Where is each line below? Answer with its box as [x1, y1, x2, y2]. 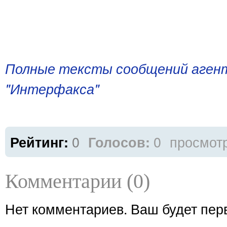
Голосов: [88, 132, 150, 152]
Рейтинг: [10, 132, 72, 152]
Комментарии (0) [5, 170, 150, 193]
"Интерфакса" [5, 79, 99, 98]
